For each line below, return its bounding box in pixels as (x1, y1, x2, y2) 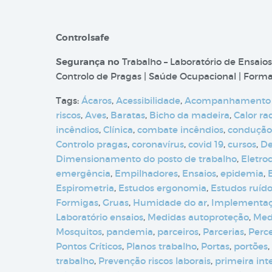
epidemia (220, 168, 263, 179)
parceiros (157, 226, 199, 237)
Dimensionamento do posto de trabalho (56, 153, 237, 165)
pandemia (106, 226, 153, 237)
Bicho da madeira (149, 109, 229, 121)
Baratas (110, 109, 145, 121)
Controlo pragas (56, 138, 127, 150)
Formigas (56, 197, 98, 208)
